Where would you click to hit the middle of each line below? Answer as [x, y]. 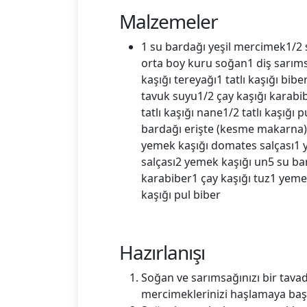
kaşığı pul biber [181, 194]
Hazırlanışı [162, 252]
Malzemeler [169, 21]
